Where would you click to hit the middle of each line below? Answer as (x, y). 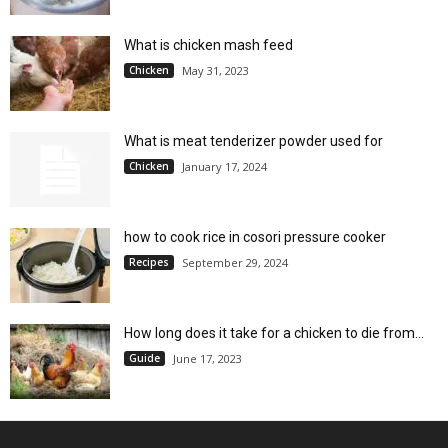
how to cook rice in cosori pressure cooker (255, 237)
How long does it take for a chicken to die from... (274, 333)
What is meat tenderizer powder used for (253, 141)
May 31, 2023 (215, 71)
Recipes (149, 262)
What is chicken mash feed (208, 45)
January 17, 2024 (224, 167)
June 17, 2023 (207, 359)
